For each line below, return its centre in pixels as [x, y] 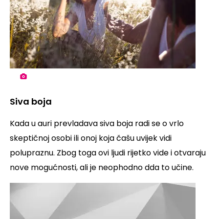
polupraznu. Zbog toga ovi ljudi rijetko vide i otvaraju [108, 153]
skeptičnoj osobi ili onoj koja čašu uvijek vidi [91, 138]
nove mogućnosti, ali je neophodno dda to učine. [102, 168]
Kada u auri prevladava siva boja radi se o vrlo [97, 124]
